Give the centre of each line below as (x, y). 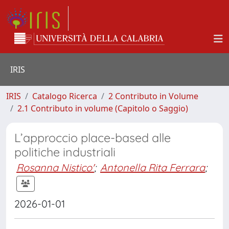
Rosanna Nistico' (55, 167)
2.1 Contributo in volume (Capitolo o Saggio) (103, 108)
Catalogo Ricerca (65, 96)
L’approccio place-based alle (93, 138)
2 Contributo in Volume (153, 96)
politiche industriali (65, 152)
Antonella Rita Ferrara (153, 167)
